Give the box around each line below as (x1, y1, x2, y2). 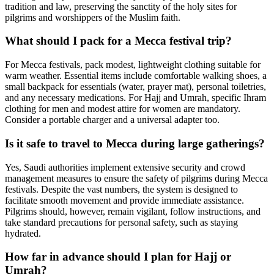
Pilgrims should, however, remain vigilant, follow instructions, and (5, 206, 261, 217)
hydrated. (5, 228, 41, 239)
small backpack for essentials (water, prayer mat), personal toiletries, (5, 81, 266, 92)
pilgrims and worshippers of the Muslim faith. (5, 12, 180, 23)
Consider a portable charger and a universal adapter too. (5, 114, 220, 125)
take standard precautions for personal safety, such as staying (5, 217, 238, 228)
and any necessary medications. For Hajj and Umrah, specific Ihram (5, 92, 266, 103)
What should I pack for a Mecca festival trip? (5, 34, 232, 48)
